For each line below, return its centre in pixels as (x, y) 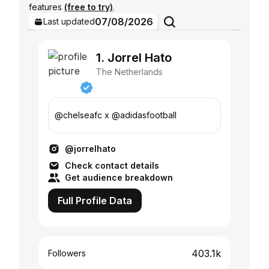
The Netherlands (129, 72)
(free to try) (89, 7)
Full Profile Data (95, 201)
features (47, 7)
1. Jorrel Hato (134, 58)
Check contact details (112, 165)
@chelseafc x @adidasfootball (116, 115)
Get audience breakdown (119, 177)
